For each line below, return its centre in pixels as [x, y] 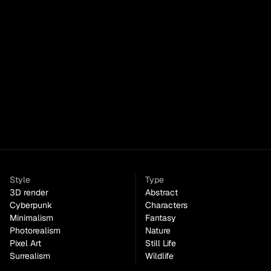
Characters [166, 205]
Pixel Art [25, 243]
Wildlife [159, 256]
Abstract [162, 192]
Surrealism [30, 256]
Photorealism [35, 230]
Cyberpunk [31, 205]
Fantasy [161, 218]
